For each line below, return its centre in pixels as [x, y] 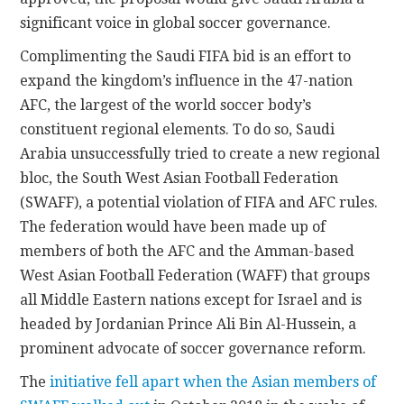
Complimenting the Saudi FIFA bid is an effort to [186, 57]
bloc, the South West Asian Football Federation [179, 179]
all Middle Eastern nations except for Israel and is [191, 300]
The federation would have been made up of [173, 227]
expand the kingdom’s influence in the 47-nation [187, 81]
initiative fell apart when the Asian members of [213, 382]
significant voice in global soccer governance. [176, 23]
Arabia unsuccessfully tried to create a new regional [200, 154]
